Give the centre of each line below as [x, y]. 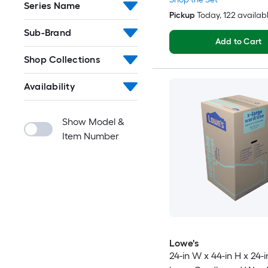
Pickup [182, 16]
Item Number [91, 136]
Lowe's [184, 243]
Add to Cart [238, 42]
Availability [49, 86]
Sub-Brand [48, 33]
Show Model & [93, 122]
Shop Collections [62, 60]
